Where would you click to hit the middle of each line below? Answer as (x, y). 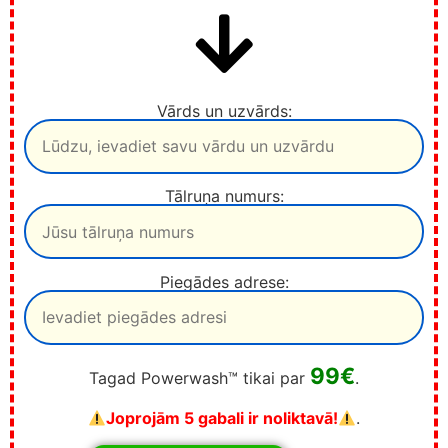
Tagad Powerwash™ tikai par (199, 378)
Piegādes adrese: (224, 281)
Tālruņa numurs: (224, 196)
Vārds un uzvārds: (224, 110)
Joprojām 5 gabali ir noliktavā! (222, 418)
